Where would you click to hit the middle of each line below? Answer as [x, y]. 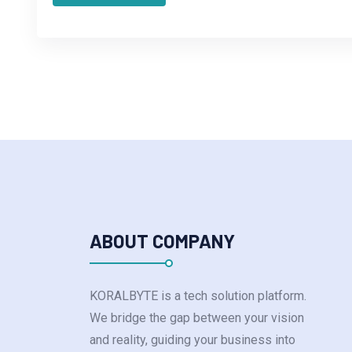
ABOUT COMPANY [162, 241]
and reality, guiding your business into [192, 340]
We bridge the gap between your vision [197, 318]
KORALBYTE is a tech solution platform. [198, 296]
